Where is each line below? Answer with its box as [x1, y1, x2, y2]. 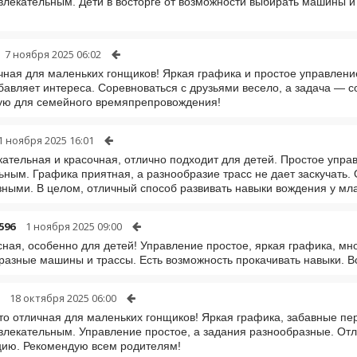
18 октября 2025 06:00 [10, 290, 116, 305]
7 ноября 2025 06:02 [5, 46, 101, 61]
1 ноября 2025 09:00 [25, 218, 122, 233]
